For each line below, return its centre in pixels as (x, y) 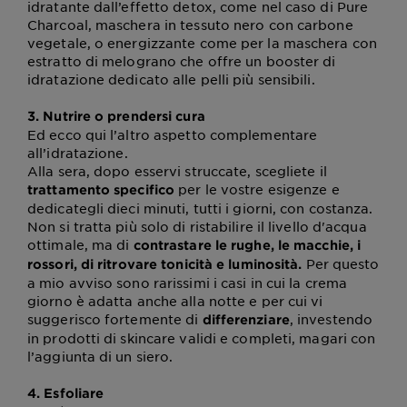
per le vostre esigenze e (257, 189)
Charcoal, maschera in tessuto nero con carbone (190, 25)
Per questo (341, 263)
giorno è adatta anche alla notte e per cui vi (175, 301)
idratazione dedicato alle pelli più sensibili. (171, 79)
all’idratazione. (78, 153)
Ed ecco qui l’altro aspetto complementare (173, 134)
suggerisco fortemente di (115, 319)
